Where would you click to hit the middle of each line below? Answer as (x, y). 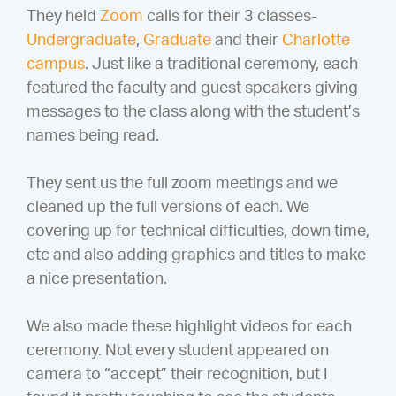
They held (63, 17)
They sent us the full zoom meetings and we (182, 184)
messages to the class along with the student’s (193, 112)
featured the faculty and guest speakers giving (192, 88)
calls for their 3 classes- (230, 17)
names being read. (92, 136)
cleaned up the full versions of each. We (168, 208)
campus (55, 65)
